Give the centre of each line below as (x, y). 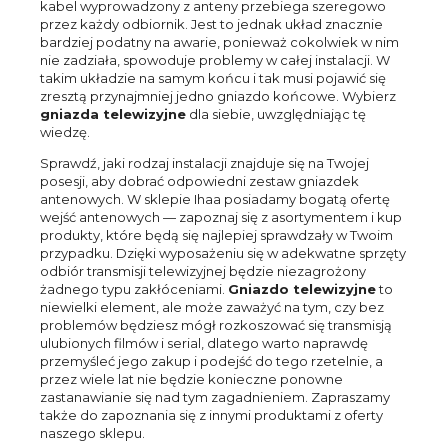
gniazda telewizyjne (113, 114)
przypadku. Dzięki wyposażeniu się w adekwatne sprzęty (223, 253)
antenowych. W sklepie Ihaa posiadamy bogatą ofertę (215, 199)
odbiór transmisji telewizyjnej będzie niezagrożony (203, 271)
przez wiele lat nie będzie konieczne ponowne (191, 379)
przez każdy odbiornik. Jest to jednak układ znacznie (211, 24)
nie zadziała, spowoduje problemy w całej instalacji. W (215, 60)
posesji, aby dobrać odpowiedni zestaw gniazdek (199, 181)
